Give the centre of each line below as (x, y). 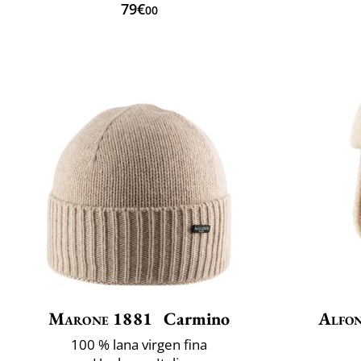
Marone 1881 (100, 318)
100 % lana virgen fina (139, 344)
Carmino (195, 318)
